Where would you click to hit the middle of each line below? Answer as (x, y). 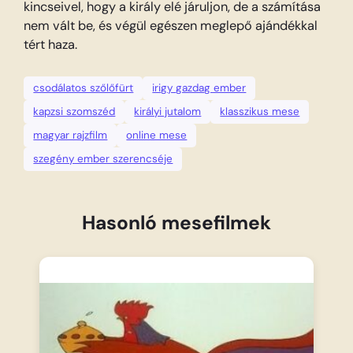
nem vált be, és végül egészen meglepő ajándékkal (171, 26)
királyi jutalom (168, 111)
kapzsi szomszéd (74, 111)
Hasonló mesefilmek (176, 223)
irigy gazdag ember (199, 87)
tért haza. (51, 45)
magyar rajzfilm (71, 135)
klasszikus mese (260, 111)
